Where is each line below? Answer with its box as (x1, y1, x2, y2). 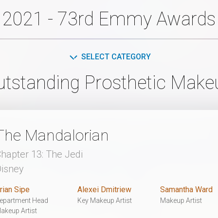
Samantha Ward (160, 184, 213, 194)
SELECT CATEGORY (81, 52, 151, 61)
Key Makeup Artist (77, 196, 132, 204)
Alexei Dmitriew (77, 184, 132, 194)
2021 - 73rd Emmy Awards (2, 8, 216, 30)
